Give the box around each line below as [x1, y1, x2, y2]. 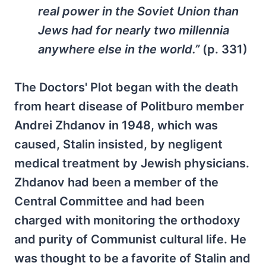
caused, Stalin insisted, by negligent [14, 137, 223, 151]
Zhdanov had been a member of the [14, 175, 218, 189]
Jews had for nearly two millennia [38, 23, 229, 37]
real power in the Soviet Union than [38, 4, 239, 18]
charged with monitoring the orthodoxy [14, 213, 240, 227]
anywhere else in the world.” [38, 42, 202, 56]
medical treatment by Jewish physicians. [14, 156, 249, 170]
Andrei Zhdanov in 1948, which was [14, 118, 218, 132]
